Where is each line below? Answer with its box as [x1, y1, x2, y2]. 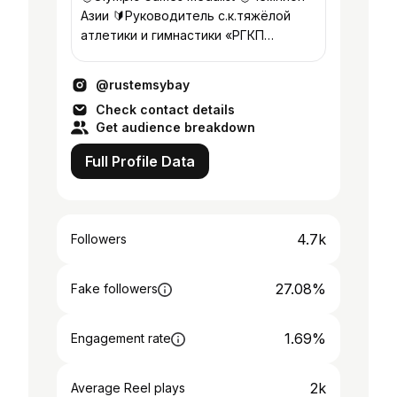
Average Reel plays [71, 380, 185, 395]
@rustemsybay [96, 77, 190, 92]
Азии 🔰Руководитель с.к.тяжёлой [81, 8, 113, 23]
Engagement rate [71, 331, 171, 346]
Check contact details [96, 102, 235, 117]
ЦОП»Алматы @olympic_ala [81, 47, 245, 62]
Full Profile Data [85, 152, 195, 170]
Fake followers [71, 281, 158, 296]
